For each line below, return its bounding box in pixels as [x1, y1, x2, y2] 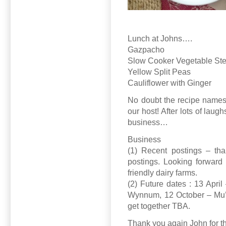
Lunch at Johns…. [128, 34, 193, 43]
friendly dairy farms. [128, 168, 198, 178]
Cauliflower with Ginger [128, 79, 212, 88]
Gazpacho [128, 45, 165, 54]
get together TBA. [128, 202, 191, 211]
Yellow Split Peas [128, 68, 191, 77]
